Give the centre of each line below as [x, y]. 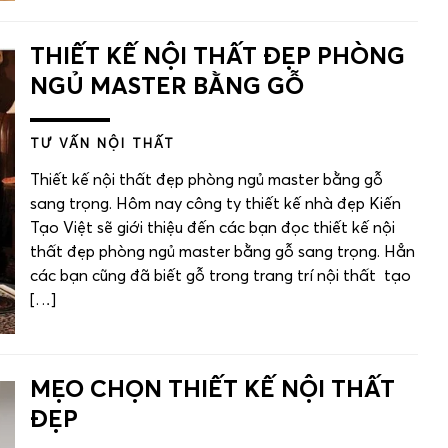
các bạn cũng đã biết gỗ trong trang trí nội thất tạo [220, 275]
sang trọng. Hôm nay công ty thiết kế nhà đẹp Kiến [215, 203]
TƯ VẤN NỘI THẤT [102, 144]
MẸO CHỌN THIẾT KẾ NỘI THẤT [212, 390]
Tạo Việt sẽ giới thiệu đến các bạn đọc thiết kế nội [212, 227]
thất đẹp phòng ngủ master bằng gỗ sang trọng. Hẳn [222, 251]
